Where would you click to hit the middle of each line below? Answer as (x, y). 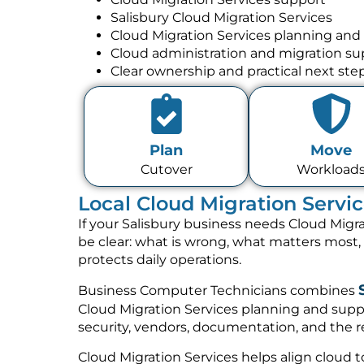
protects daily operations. (160, 259)
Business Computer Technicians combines (218, 291)
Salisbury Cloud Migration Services (221, 17)
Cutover (166, 170)
